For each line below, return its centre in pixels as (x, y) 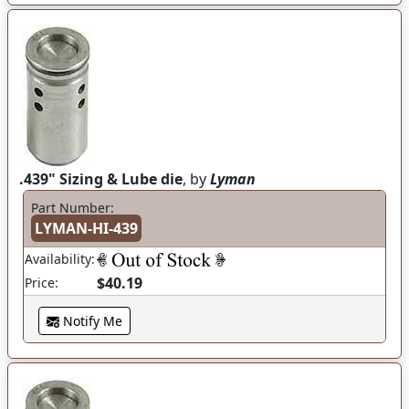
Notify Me (91, 321)
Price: (42, 283)
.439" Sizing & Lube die (101, 179)
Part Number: (73, 208)
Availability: (60, 259)
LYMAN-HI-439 (86, 228)
